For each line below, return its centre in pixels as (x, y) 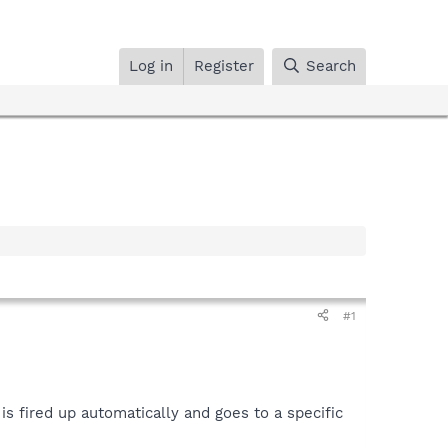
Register (224, 65)
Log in (151, 65)
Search (331, 65)
